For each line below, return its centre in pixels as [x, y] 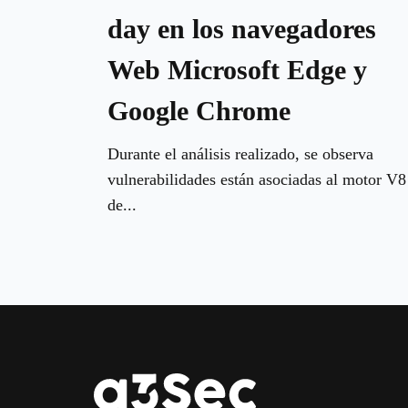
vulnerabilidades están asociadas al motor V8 [257, 179]
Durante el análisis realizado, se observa [240, 153]
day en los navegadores [242, 28]
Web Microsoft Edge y [237, 69]
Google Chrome [199, 110]
